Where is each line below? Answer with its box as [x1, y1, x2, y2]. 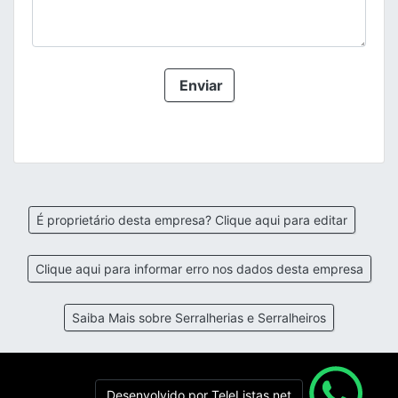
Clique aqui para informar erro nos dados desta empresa [35, 260, 363, 276]
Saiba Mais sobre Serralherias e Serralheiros [72, 309, 326, 325]
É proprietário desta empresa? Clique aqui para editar [36, 211, 347, 227]
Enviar [175, 76, 223, 94]
